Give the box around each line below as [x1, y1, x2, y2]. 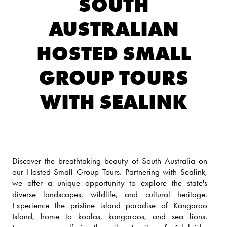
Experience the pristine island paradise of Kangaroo [12, 200, 207, 210]
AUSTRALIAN [48, 16, 179, 42]
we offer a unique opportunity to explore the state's [12, 177, 207, 188]
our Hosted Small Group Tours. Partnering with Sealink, [12, 166, 207, 177]
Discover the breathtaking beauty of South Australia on [12, 155, 207, 166]
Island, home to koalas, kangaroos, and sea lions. [12, 211, 207, 221]
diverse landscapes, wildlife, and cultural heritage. [12, 188, 207, 199]
